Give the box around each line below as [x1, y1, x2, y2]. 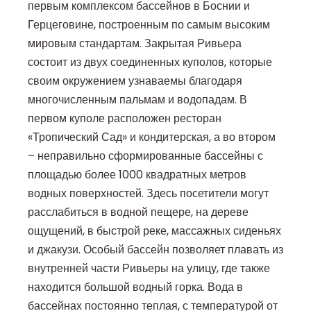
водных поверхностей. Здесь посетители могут [28, 185, 269, 202]
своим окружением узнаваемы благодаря [28, 73, 242, 90]
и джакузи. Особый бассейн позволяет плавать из [28, 242, 283, 258]
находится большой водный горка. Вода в [28, 279, 243, 296]
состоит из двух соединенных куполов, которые [28, 54, 272, 71]
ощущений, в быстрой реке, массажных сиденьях [28, 223, 281, 239]
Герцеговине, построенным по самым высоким [28, 17, 270, 33]
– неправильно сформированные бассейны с [28, 148, 263, 165]
